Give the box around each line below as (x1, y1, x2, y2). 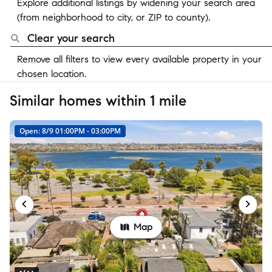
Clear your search (27, 32, 115, 45)
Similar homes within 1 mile (10, 92, 186, 110)
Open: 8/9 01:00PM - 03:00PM (19, 126, 121, 136)
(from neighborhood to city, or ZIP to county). (17, 12, 210, 23)
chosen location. (17, 68, 86, 80)
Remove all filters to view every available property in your (17, 53, 262, 65)
